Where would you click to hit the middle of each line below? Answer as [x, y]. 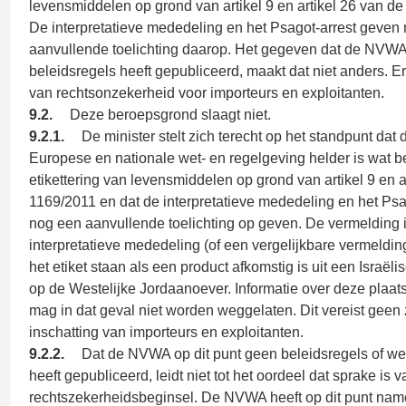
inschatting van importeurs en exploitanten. [166, 332]
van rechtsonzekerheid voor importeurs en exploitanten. [207, 93]
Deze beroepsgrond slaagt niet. [170, 115]
